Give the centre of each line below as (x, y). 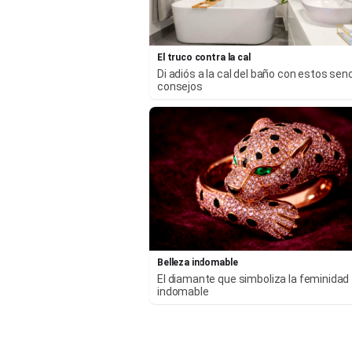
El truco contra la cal (204, 57)
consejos (180, 86)
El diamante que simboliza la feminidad (253, 279)
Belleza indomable (198, 263)
